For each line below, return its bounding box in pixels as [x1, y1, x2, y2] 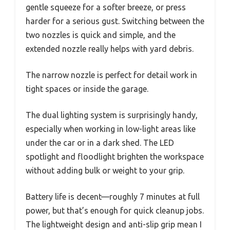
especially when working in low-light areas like [26, 124, 196, 133]
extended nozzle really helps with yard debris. [26, 44, 194, 53]
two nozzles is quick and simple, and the [26, 30, 176, 40]
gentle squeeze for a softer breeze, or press [26, 2, 186, 12]
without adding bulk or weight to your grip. [26, 165, 184, 175]
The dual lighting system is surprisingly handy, [26, 110, 198, 120]
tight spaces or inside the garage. [26, 84, 148, 93]
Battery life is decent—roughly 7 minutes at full [26, 191, 200, 201]
